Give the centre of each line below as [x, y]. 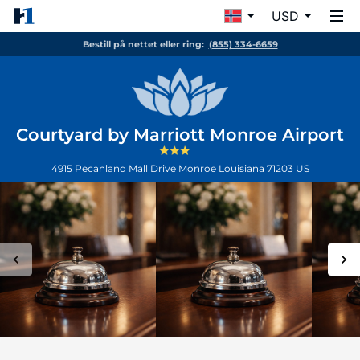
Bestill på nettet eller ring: [143, 44]
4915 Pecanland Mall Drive [115, 168]
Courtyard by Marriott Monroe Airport [180, 135]
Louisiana [242, 168]
